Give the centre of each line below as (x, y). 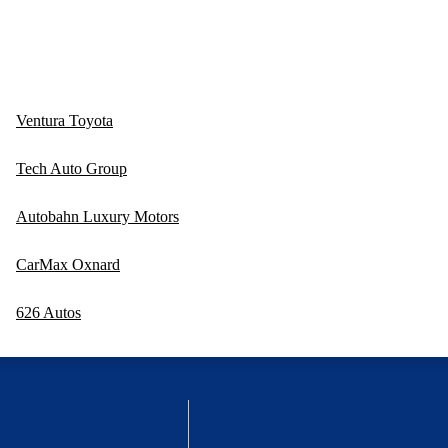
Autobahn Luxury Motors (97, 216)
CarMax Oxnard (68, 264)
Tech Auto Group (71, 168)
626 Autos (48, 312)
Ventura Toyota (64, 120)
